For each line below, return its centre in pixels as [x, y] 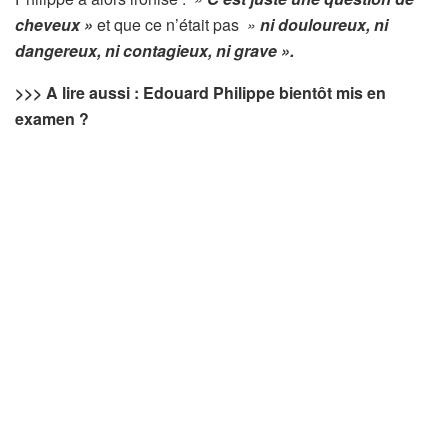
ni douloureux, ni [324, 25]
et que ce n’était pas [168, 25]
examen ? [52, 119]
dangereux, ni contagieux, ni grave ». [154, 51]
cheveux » [54, 25]
